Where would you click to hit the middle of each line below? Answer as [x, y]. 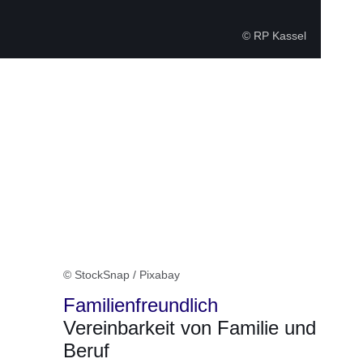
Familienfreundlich [141, 305]
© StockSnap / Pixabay [122, 275]
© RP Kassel [274, 36]
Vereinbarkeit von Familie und [190, 328]
